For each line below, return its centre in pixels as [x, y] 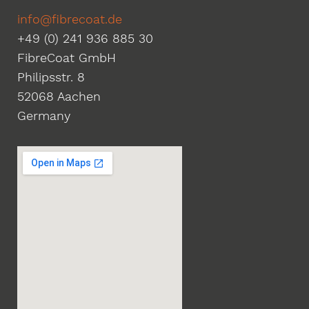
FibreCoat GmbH [67, 58]
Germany [44, 116]
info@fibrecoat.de [70, 19]
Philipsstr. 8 [51, 77]
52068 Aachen [59, 97]
